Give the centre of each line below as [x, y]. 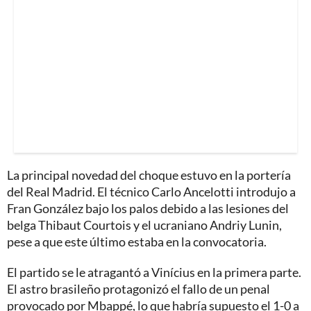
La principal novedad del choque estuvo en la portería [149, 175]
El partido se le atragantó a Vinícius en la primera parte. [154, 272]
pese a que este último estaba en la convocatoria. [137, 241]
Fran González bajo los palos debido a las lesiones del [148, 208]
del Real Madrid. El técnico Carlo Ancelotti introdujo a [151, 191]
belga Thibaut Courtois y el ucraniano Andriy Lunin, [144, 225]
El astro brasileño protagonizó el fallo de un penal [138, 288]
